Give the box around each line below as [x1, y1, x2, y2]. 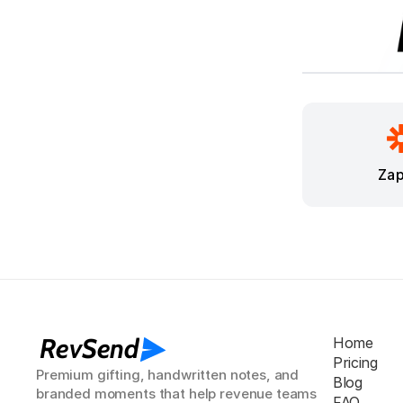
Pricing [333, 354, 378, 372]
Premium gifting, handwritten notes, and [36, 365, 300, 383]
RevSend [39, 331, 139, 365]
